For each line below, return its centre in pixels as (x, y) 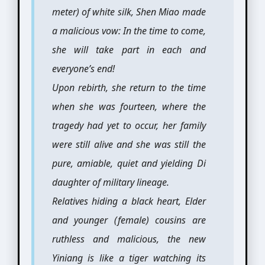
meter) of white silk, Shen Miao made (129, 12)
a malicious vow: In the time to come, (129, 31)
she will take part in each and (129, 50)
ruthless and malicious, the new (129, 239)
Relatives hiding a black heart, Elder (129, 201)
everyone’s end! (83, 69)
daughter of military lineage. (110, 182)
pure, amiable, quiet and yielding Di (129, 163)
